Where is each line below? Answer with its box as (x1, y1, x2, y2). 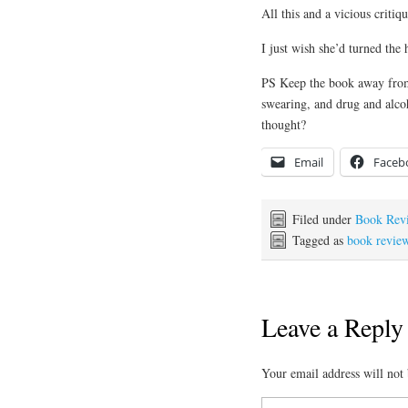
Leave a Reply (261, 310, 403, 345)
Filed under (292, 209, 355, 228)
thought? (261, 115, 306, 133)
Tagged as (292, 230, 347, 249)
